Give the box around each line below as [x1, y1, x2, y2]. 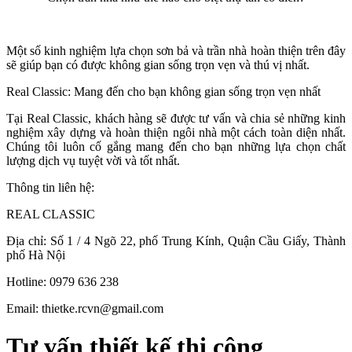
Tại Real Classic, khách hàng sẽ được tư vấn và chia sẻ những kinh [6, 111, 346, 125]
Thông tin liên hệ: [6, 180, 94, 194]
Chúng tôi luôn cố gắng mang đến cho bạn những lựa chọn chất [6, 139, 346, 153]
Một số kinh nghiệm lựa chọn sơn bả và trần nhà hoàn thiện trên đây [6, 43, 346, 57]
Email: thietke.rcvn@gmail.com [6, 301, 163, 315]
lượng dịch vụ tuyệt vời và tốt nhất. [6, 153, 183, 167]
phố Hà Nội [6, 247, 65, 262]
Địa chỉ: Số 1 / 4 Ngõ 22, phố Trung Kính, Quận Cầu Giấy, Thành [6, 233, 346, 247]
